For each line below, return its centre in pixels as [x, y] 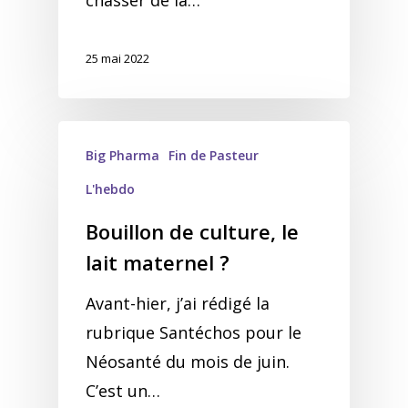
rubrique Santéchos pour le [194, 332]
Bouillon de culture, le [192, 231]
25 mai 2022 [117, 59]
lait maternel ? [158, 262]
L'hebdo [110, 189]
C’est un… [123, 391]
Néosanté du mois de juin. [190, 362]
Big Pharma [122, 155]
